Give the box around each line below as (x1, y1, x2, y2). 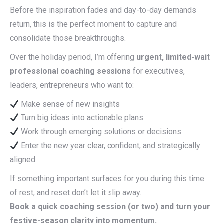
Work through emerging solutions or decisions (19, 127, 182, 136)
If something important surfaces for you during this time (10, 174, 204, 183)
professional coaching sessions (10, 66, 131, 76)
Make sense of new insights (19, 99, 120, 109)
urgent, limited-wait (136, 52, 210, 62)
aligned (10, 155, 35, 164)
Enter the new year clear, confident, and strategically (19, 141, 201, 150)
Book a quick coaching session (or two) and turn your (10, 202, 210, 211)
